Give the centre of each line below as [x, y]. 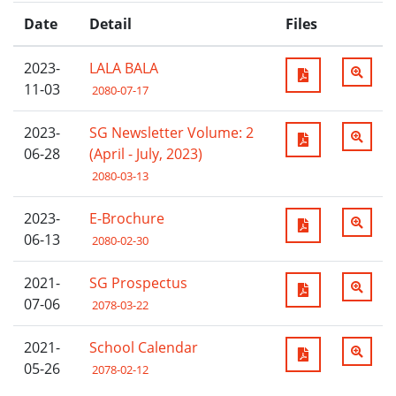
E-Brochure [127, 218]
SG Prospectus [138, 282]
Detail [110, 23]
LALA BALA [124, 68]
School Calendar [144, 347]
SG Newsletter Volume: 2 [171, 132]
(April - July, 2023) [146, 153]
